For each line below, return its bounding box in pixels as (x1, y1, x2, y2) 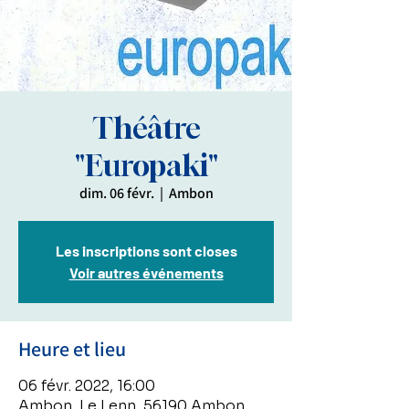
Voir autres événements (68, 264, 224, 281)
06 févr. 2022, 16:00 (18, 376, 155, 395)
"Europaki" (74, 148, 218, 183)
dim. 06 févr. (79, 184, 154, 203)
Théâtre (91, 110, 201, 145)
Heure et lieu (18, 336, 126, 362)
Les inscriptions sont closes (55, 242, 237, 259)
